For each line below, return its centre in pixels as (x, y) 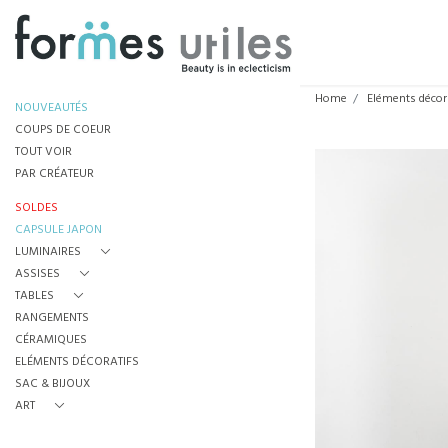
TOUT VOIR (43, 152)
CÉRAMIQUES (51, 340)
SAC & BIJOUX (52, 384)
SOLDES (36, 208)
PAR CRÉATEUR (54, 174)
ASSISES (37, 274)
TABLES (34, 296)
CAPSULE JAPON (58, 230)
